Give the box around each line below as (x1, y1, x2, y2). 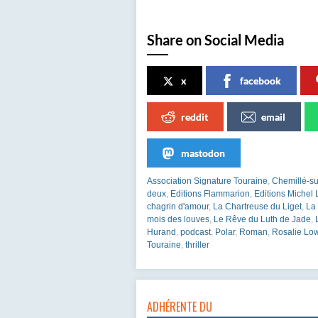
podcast (180, 226, 211, 237)
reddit (181, 110, 208, 123)
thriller (185, 239, 209, 250)
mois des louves (147, 214, 209, 224)
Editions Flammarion (170, 188, 250, 199)
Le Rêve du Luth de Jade (214, 214, 311, 224)
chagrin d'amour (147, 201, 209, 212)
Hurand (147, 226, 176, 237)
